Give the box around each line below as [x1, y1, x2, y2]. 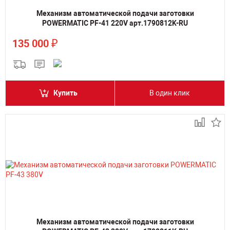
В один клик [149, 89, 190, 97]
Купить [53, 89, 78, 97]
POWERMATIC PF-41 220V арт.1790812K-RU [42, 19, 188, 27]
